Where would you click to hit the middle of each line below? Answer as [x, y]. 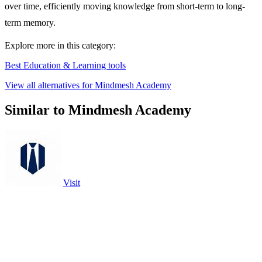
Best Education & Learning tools [65, 65]
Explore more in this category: [60, 46]
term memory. [30, 23]
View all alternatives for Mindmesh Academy [88, 85]
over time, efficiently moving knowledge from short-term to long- [125, 6]
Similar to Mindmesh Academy [98, 110]
